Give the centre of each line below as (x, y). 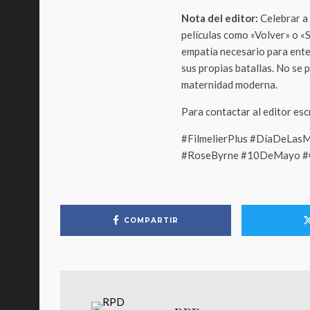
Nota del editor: (220, 18)
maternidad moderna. (229, 84)
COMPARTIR (151, 220)
